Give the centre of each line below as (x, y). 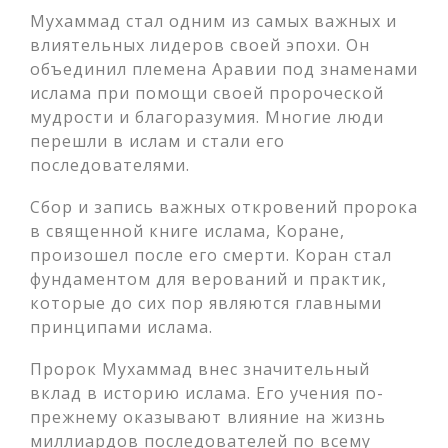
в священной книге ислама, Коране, (187, 231)
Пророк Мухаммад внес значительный (200, 369)
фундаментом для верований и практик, (208, 279)
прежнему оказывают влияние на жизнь (208, 417)
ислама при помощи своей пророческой (207, 93)
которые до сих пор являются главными (206, 303)
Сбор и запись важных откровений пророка (224, 207)
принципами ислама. (121, 327)
